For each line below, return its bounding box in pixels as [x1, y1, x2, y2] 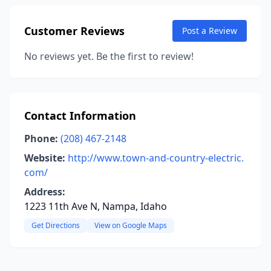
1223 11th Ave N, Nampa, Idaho [24, 200, 167, 213]
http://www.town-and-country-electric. [68, 151, 244, 165]
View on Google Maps [94, 220, 167, 230]
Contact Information [24, 108, 136, 123]
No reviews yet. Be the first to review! [24, 50, 194, 63]
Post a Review [182, 25, 237, 36]
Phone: [24, 132, 58, 145]
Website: [24, 151, 65, 165]
